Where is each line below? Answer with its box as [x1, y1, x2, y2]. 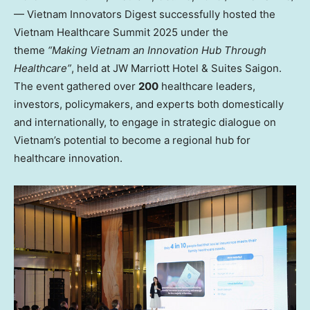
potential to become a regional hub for [61, 133, 250, 147]
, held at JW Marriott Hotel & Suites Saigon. [71, 61, 282, 75]
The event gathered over [14, 79, 138, 93]
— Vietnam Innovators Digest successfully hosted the [14, 7, 275, 21]
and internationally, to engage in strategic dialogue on [14, 115, 276, 129]
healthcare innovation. [14, 151, 122, 165]
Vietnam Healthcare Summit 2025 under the [14, 25, 228, 39]
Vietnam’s [14, 133, 61, 147]
